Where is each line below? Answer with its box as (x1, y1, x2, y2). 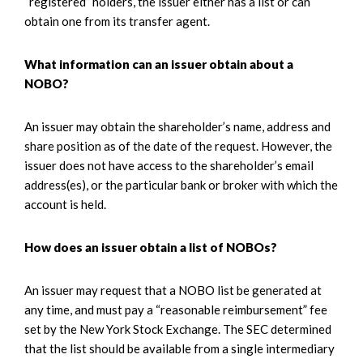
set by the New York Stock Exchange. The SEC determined (24, 321, 331, 336)
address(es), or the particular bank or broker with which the (24, 177, 338, 192)
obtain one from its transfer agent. (24, 13, 210, 28)
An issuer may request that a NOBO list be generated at (24, 282, 322, 297)
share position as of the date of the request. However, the (24, 138, 332, 153)
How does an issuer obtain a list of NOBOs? (24, 239, 277, 254)
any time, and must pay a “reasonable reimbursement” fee (24, 301, 327, 317)
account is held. (24, 196, 106, 211)
